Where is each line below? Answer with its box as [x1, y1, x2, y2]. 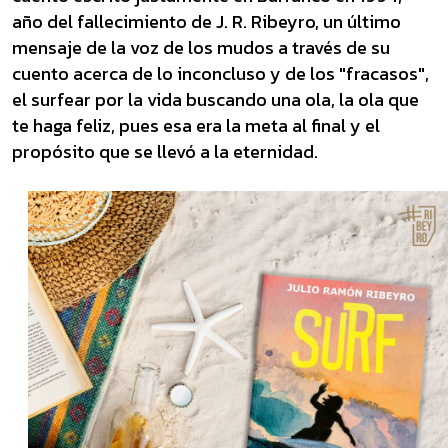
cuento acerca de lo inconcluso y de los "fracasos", [12, 60, 429, 87]
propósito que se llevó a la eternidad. [12, 138, 318, 165]
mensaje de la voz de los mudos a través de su [12, 34, 390, 61]
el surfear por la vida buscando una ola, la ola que [12, 86, 419, 113]
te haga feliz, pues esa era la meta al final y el [12, 112, 380, 139]
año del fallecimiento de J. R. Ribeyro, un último [12, 8, 401, 35]
